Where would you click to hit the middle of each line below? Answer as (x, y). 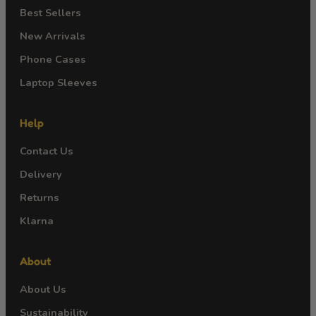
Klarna (37, 220)
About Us (43, 289)
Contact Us (47, 151)
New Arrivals (53, 36)
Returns (39, 197)
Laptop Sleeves (59, 82)
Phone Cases (53, 59)
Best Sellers (50, 12)
